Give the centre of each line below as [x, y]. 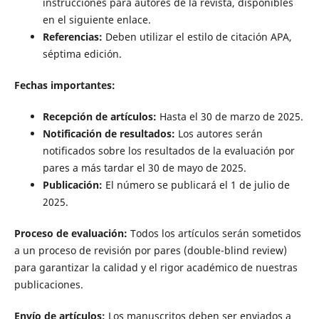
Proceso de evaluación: [70, 234]
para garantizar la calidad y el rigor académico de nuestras [156, 268]
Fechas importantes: [64, 85]
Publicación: [74, 185]
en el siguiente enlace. [96, 20]
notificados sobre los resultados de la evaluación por [168, 151]
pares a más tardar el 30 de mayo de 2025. [144, 168]
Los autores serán [220, 134]
